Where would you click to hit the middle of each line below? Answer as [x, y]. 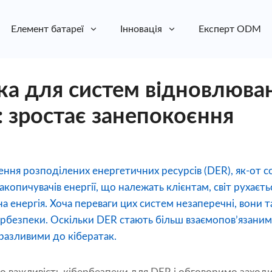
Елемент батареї [47, 29]
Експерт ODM [230, 29]
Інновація [141, 29]
